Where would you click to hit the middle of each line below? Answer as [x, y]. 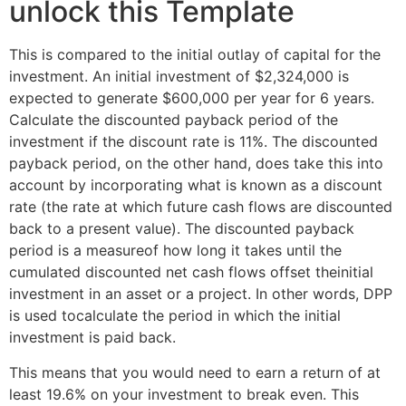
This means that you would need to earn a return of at [195, 372]
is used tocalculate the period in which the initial [175, 316]
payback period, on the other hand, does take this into [196, 164]
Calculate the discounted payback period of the [174, 120]
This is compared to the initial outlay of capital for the [195, 55]
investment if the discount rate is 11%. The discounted [193, 142]
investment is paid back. [92, 338]
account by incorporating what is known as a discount [196, 185]
